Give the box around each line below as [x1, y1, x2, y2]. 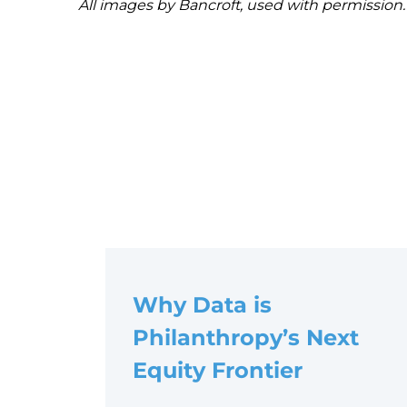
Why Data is [133, 292, 272, 319]
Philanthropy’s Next [133, 324, 359, 352]
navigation [77, 123, 200, 149]
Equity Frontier [133, 357, 303, 384]
